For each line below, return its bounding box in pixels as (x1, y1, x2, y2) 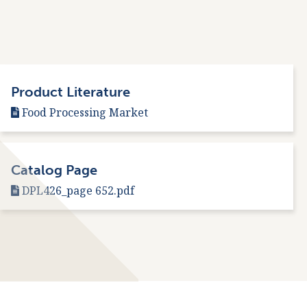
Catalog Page (11, 161, 97, 178)
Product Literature (11, 83, 130, 100)
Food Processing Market (22, 103, 148, 121)
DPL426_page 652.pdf (22, 182, 134, 199)
